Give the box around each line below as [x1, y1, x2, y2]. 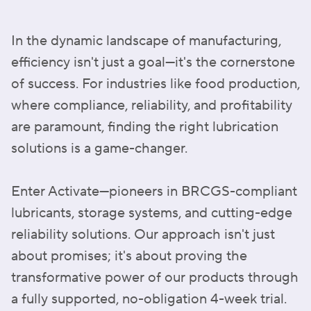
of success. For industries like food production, [11, 75, 300, 93]
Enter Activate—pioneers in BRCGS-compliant [11, 183, 297, 201]
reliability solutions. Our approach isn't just [11, 226, 275, 244]
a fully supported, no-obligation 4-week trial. [11, 290, 287, 308]
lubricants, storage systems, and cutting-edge [11, 204, 292, 222]
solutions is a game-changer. [11, 140, 187, 158]
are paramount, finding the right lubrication [11, 118, 278, 136]
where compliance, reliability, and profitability [11, 96, 292, 115]
